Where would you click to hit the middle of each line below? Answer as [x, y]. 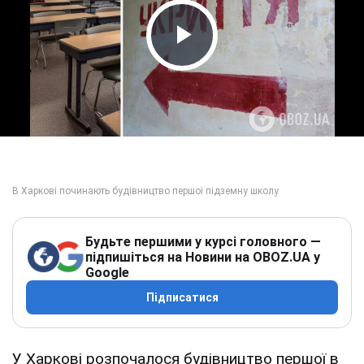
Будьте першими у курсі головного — [203, 241]
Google [107, 272]
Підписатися [182, 297]
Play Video [227, 65]
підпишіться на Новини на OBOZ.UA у [203, 257]
